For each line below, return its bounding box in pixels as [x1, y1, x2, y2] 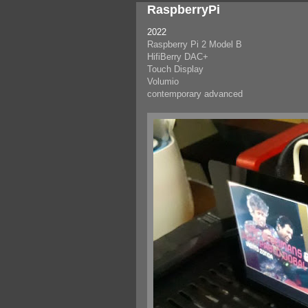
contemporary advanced [147, 88, 243, 99]
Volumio [147, 76, 179, 87]
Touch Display [147, 63, 203, 74]
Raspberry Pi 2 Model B [147, 38, 242, 49]
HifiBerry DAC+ [147, 51, 208, 62]
